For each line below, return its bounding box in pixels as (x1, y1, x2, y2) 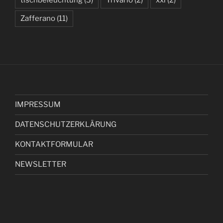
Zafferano (20, 13, 55, 23)
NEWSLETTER (15, 160, 66, 169)
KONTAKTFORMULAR (15, 140, 93, 149)
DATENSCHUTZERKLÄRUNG (15, 120, 116, 129)
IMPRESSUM (15, 100, 61, 110)
